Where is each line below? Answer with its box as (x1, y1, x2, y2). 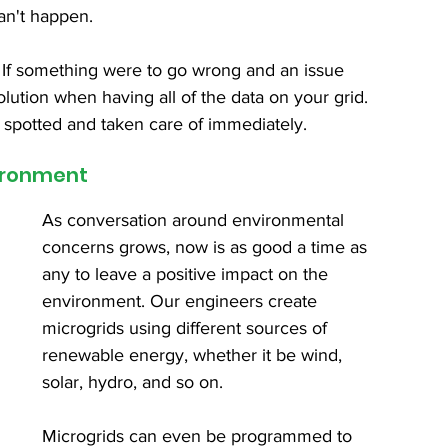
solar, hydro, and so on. (42, 372, 223, 393)
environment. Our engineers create (42, 291, 322, 312)
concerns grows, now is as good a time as (42, 237, 372, 258)
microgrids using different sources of (42, 318, 332, 339)
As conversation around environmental (42, 210, 349, 231)
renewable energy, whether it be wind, (42, 345, 347, 366)
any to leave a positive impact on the (42, 264, 333, 285)
